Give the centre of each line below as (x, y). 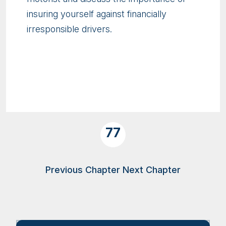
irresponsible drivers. (69, 29)
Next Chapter (152, 169)
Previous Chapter (83, 169)
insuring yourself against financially (97, 14)
